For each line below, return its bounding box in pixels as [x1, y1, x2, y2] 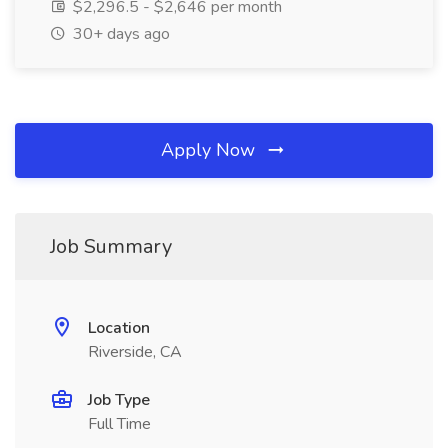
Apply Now [161, 138, 260, 162]
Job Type [88, 389, 150, 411]
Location [88, 317, 150, 339]
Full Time [88, 413, 151, 435]
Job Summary [50, 233, 172, 260]
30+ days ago [69, 23, 170, 45]
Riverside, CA [88, 341, 182, 363]
